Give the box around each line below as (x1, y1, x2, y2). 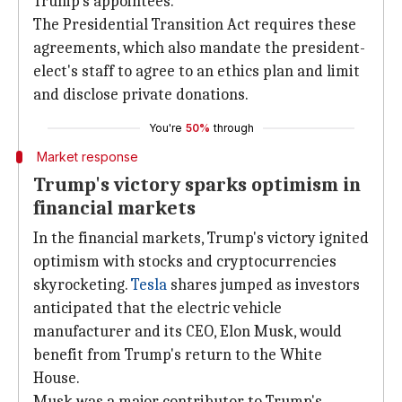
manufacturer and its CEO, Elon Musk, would (33, 322, 342, 341)
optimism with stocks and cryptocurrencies (33, 252, 336, 271)
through (213, 121, 254, 135)
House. (33, 369, 80, 388)
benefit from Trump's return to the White (33, 345, 322, 364)
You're (148, 121, 182, 135)
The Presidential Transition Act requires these (33, 15, 356, 34)
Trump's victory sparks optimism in (33, 173, 361, 197)
